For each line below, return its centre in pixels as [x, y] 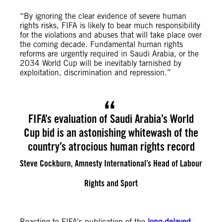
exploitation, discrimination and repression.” [95, 73]
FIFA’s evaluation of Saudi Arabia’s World [111, 119]
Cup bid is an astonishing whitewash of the [111, 133]
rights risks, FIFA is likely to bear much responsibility [110, 26]
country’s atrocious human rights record [111, 146]
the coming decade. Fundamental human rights [101, 44]
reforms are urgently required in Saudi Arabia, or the [109, 54]
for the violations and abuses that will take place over [111, 35]
